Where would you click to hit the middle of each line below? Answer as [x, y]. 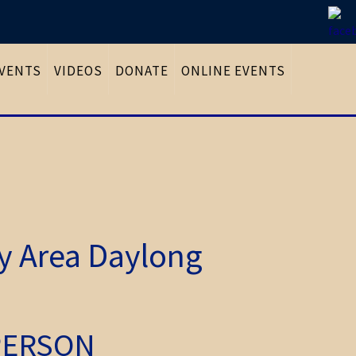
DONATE [142, 71]
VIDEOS [79, 71]
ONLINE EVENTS [234, 71]
